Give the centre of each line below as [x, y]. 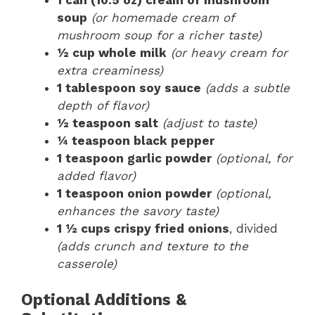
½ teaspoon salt [108, 123]
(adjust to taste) [210, 123]
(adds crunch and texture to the [153, 246]
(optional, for [254, 158]
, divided [253, 228]
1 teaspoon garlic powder [134, 158]
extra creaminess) [110, 70]
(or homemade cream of [163, 17]
